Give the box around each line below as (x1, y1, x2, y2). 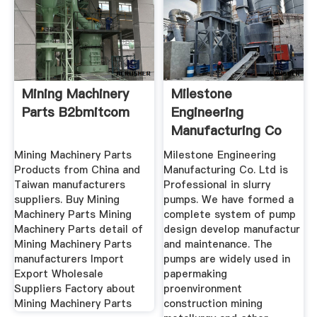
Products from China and (13, 163, 140, 178)
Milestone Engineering (163, 148, 277, 163)
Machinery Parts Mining (13, 207, 132, 222)
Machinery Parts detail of (13, 222, 143, 237)
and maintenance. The (163, 237, 273, 252)
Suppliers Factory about (13, 282, 135, 296)
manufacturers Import (13, 252, 124, 267)
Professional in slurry (163, 178, 271, 192)
